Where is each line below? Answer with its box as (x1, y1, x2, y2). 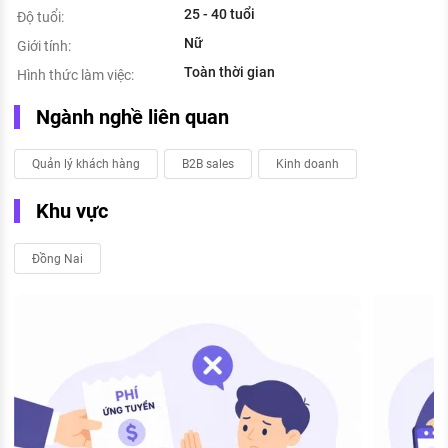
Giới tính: (17, 37, 71, 54)
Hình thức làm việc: (17, 66, 134, 83)
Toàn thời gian (184, 63, 275, 80)
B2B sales (182, 156, 234, 171)
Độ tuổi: (17, 8, 64, 25)
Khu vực (36, 199, 108, 224)
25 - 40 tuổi (184, 5, 255, 22)
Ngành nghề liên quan (36, 104, 229, 129)
